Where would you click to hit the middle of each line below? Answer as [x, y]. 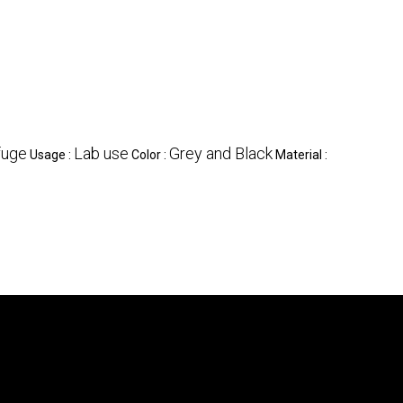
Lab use [101, 153]
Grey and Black [221, 153]
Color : [150, 154]
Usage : [52, 154]
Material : [301, 154]
